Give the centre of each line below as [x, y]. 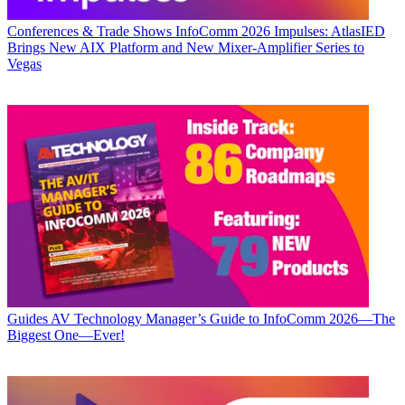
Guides [28, 318]
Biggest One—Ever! [66, 334]
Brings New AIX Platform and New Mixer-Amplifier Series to [186, 47]
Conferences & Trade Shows [89, 31]
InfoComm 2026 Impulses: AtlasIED [280, 31]
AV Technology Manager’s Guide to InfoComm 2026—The [223, 318]
